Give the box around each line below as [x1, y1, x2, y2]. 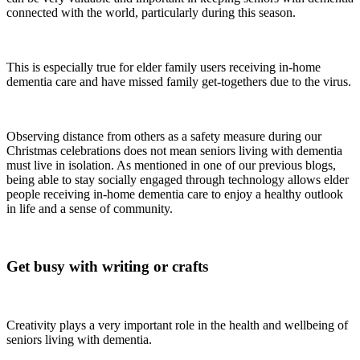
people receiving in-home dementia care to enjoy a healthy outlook [6, 186, 343, 201]
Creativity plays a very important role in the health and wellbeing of [6, 318, 348, 333]
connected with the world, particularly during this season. [6, 5, 296, 19]
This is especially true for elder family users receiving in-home [6, 59, 321, 74]
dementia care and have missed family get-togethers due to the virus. [6, 74, 351, 88]
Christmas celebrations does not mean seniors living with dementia [6, 143, 342, 157]
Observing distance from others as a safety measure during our [6, 129, 321, 143]
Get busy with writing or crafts [6, 258, 208, 276]
